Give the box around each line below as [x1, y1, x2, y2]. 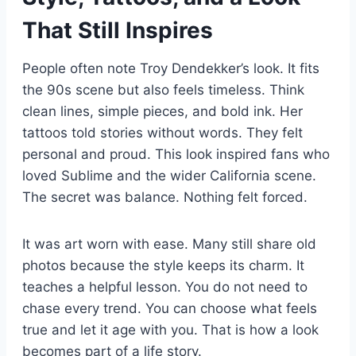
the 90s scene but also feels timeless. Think [22, 81, 304, 98]
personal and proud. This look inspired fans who [22, 145, 330, 162]
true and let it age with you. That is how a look [22, 321, 319, 338]
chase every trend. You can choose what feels [22, 300, 317, 316]
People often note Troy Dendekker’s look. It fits [22, 60, 319, 76]
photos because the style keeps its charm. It [22, 257, 304, 273]
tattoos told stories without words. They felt [22, 124, 303, 141]
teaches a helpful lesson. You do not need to [22, 278, 308, 295]
